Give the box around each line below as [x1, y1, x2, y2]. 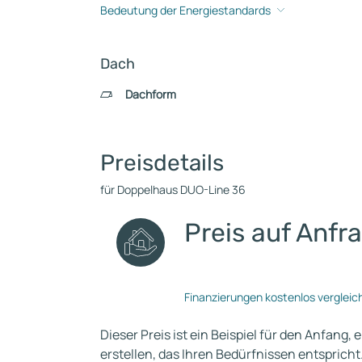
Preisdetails [100, 149, 224, 176]
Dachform [124, 86, 176, 102]
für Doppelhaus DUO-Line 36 [100, 181, 246, 197]
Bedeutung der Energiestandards [100, 2, 271, 18]
